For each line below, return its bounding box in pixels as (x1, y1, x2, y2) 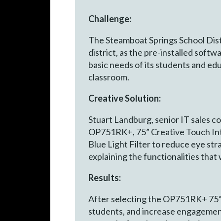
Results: (88, 172, 121, 183)
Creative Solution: (88, 92, 161, 104)
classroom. (88, 71, 130, 82)
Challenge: (88, 13, 132, 24)
